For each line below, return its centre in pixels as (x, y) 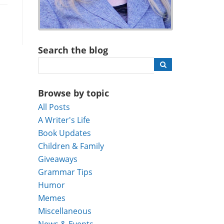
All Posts (54, 107)
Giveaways (58, 159)
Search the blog (73, 50)
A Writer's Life (64, 120)
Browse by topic (73, 93)
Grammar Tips (65, 172)
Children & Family (71, 146)
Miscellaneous (65, 211)
